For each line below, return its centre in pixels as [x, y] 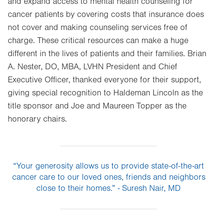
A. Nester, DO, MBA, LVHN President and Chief [93, 67]
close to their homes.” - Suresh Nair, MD [108, 188]
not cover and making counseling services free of [98, 27]
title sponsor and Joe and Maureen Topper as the [97, 106]
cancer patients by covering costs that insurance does [106, 14]
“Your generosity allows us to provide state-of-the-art [108, 166]
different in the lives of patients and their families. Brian [107, 54]
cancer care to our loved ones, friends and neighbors [108, 177]
